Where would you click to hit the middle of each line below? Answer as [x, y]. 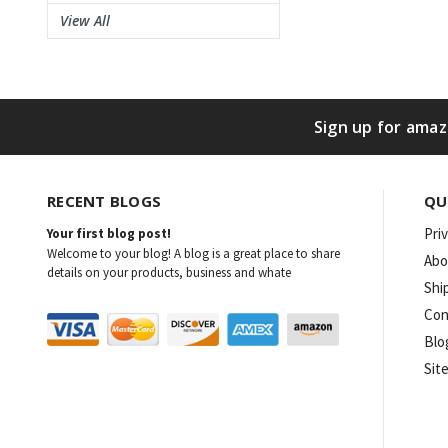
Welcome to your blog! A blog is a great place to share [193, 253]
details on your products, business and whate [169, 272]
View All [85, 20]
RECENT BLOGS [104, 201]
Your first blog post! [109, 233]
